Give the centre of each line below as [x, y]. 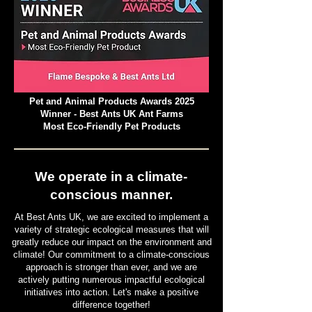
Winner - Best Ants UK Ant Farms [112, 114]
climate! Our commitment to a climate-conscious [111, 255]
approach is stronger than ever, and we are [111, 267]
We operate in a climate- [111, 177]
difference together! [111, 305]
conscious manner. [111, 195]
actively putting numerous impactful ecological [111, 280]
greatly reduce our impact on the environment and [111, 242]
